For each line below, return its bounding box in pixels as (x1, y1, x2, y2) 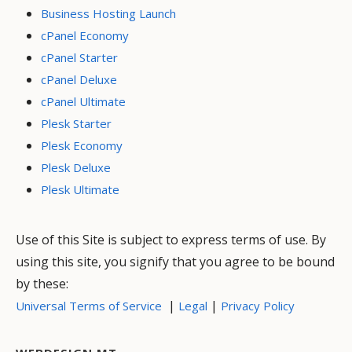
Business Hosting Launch (41, 5, 176, 22)
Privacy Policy (221, 298, 295, 314)
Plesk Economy (41, 137, 123, 154)
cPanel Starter (41, 49, 118, 66)
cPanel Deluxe (41, 71, 117, 88)
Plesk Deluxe (41, 159, 111, 176)
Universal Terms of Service (16, 298, 162, 314)
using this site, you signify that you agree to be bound (16, 253, 335, 271)
